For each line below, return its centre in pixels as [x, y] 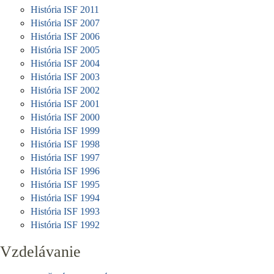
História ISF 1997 [65, 157]
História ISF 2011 [65, 9]
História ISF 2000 [65, 117]
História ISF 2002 [65, 90]
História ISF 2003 [65, 77]
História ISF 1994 [65, 198]
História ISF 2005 [65, 50]
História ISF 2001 [65, 104]
